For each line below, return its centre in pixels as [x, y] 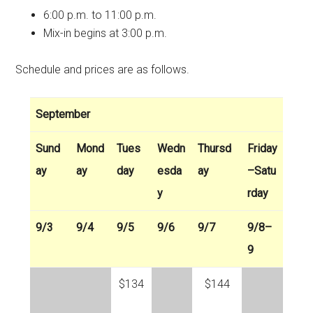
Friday [262, 149]
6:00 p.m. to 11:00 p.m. [100, 15]
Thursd [214, 149]
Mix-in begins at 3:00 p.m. [105, 34]
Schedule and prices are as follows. [103, 70]
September [63, 115]
